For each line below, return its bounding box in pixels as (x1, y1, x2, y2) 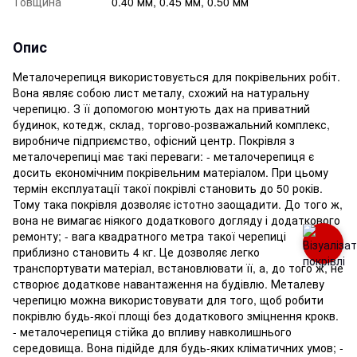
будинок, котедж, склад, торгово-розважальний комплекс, (13, 116, 330, 132)
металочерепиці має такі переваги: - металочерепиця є (13, 147, 314, 164)
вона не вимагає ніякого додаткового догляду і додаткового (13, 211, 340, 228)
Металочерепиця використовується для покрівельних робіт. (13, 68, 340, 84)
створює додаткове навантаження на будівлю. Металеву (13, 275, 324, 292)
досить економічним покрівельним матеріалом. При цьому (13, 163, 328, 180)
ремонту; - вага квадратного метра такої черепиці (13, 227, 286, 244)
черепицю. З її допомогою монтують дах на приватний (13, 100, 310, 116)
